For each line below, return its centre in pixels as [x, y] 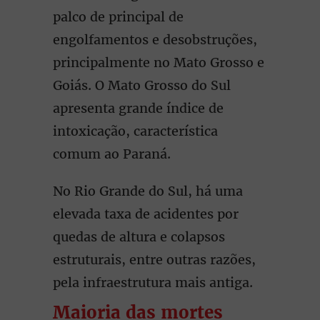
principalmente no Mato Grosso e [159, 62]
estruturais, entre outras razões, [154, 260]
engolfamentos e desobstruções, [155, 40]
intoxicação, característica [135, 131]
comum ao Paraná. [112, 154]
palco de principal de [118, 17]
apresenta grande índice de [138, 108]
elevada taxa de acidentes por [146, 214]
